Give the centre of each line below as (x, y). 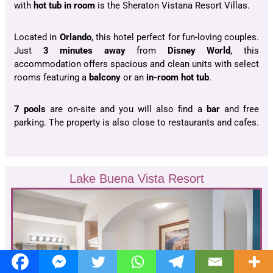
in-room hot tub (178, 77)
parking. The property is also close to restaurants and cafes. (136, 122)
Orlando (75, 37)
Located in (37, 37)
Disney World (199, 50)
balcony (105, 77)
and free (239, 109)
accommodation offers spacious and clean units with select (136, 64)
